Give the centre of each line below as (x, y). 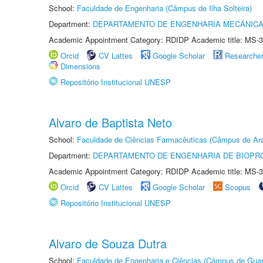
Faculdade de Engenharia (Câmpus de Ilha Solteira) (164, 8)
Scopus (238, 187)
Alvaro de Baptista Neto (110, 122)
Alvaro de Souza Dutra (108, 243)
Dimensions (80, 66)
